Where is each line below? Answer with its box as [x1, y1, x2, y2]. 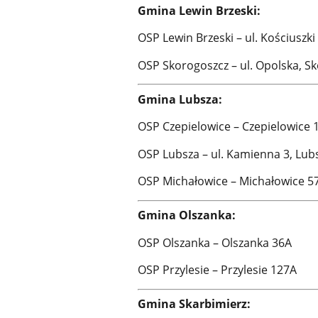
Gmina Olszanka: [138, 207, 236, 224]
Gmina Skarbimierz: [138, 296, 251, 312]
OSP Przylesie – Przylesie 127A [138, 262, 297, 278]
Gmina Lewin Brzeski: [138, 2, 261, 18]
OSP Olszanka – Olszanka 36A [138, 234, 292, 251]
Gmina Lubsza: [138, 91, 223, 107]
